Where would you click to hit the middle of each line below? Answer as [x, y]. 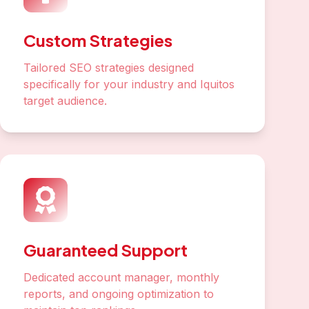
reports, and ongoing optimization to [119, 294]
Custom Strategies [98, 40]
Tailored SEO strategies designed [109, 68]
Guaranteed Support [106, 250]
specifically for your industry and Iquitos [129, 84]
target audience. [65, 101]
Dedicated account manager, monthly [121, 277]
